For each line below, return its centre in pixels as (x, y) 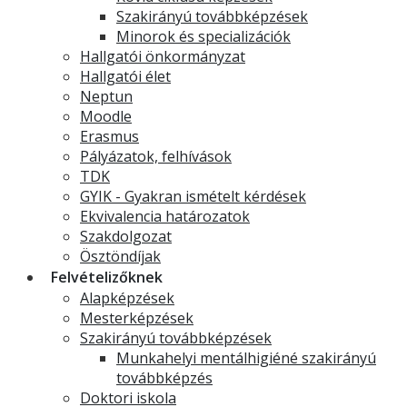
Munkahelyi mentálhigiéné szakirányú (246, 358)
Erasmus (109, 136)
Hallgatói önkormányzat (163, 56)
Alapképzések (127, 298)
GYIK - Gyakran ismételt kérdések (193, 196)
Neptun (106, 96)
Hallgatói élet (125, 76)
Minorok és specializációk (203, 36)
